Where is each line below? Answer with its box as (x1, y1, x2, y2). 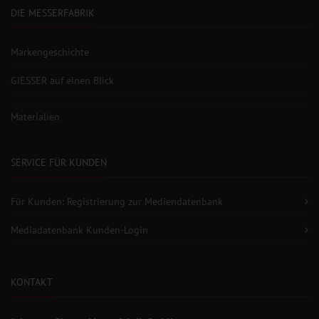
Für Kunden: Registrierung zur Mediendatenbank (11, 194, 223, 208)
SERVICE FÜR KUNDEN (11, 155, 107, 169)
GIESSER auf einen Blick (11, 73, 114, 87)
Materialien (11, 110, 60, 123)
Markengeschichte (11, 45, 89, 58)
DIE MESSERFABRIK (11, 6, 95, 19)
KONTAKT (11, 275, 53, 288)
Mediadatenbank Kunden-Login (11, 223, 148, 236)
